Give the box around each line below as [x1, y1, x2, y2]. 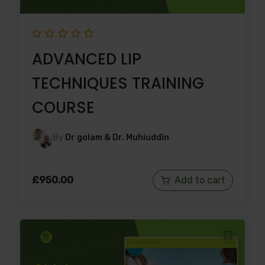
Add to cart [174, 174, 225, 186]
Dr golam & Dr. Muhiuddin [65, 132, 169, 143]
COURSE [32, 96, 95, 118]
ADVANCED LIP [32, 48, 141, 70]
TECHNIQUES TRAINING [32, 72, 204, 94]
